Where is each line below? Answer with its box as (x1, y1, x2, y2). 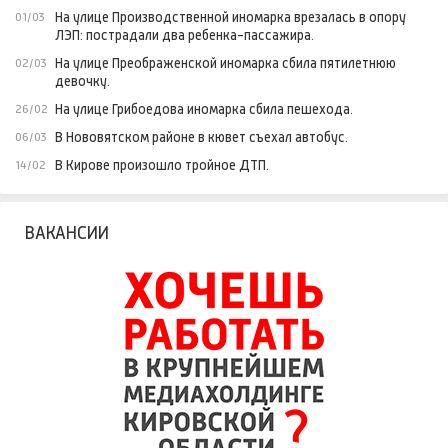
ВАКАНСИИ (25, 223, 109, 244)
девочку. (55, 73, 110, 90)
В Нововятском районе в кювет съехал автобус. (55, 129, 348, 146)
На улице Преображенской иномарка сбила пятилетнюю (55, 55, 396, 72)
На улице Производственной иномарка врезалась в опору (55, 9, 406, 26)
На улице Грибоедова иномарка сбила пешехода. (55, 101, 353, 118)
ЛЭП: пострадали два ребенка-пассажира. (55, 27, 314, 44)
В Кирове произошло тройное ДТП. (55, 157, 269, 174)
